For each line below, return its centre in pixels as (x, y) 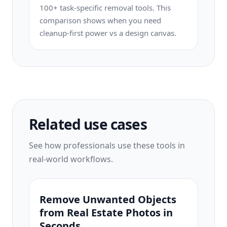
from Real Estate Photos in (106, 213)
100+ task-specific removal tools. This (105, 8)
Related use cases (88, 124)
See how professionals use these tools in (107, 145)
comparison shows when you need (100, 20)
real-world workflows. (71, 159)
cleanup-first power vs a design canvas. (108, 33)
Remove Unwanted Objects (108, 199)
